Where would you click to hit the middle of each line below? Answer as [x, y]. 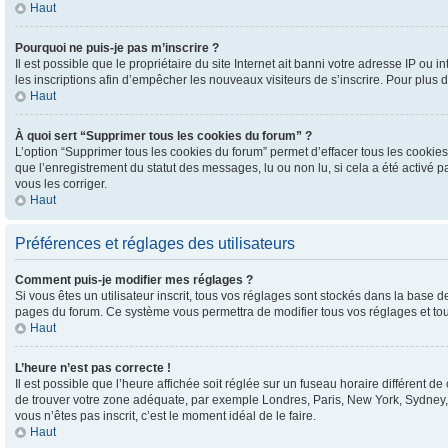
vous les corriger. [61, 184]
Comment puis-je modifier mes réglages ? [134, 280]
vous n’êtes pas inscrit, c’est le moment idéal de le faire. [165, 416]
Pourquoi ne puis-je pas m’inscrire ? [117, 48]
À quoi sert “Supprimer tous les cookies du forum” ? [163, 136]
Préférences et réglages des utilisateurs [155, 243]
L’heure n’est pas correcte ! [93, 368]
